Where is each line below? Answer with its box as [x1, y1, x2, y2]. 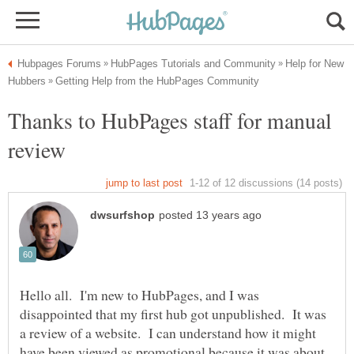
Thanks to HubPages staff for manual [8, 105, 332, 135]
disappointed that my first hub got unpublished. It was [20, 304, 326, 324]
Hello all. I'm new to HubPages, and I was [20, 285, 259, 305]
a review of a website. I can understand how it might [20, 323, 316, 343]
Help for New [285, 58, 344, 70]
